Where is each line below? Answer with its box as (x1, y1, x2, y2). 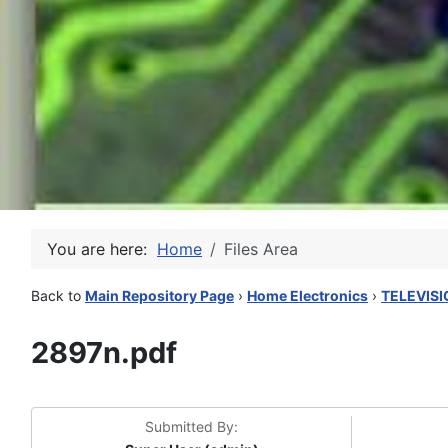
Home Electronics (247, 287, 368, 304)
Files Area (224, 239, 298, 259)
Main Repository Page (85, 287, 234, 304)
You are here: (47, 239, 157, 259)
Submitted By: (145, 418, 239, 436)
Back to (31, 287, 85, 304)
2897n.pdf (31, 334, 177, 370)
